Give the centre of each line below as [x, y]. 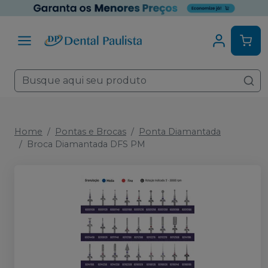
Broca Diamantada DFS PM [86, 144]
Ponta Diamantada [180, 132]
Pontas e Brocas [91, 132]
